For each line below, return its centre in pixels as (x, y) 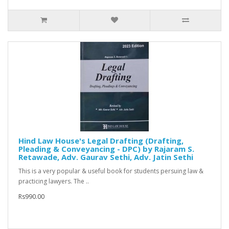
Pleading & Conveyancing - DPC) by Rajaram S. (106, 149)
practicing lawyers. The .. (54, 181)
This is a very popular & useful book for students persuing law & (111, 171)
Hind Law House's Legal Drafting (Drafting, (101, 141)
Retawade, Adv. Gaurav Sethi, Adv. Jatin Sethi (106, 157)
